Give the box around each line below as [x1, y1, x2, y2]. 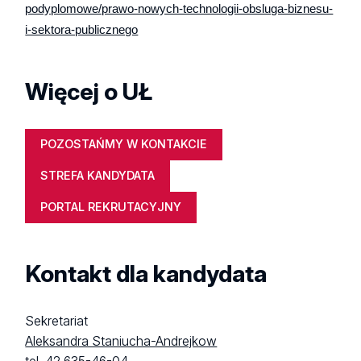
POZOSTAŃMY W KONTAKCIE [40, 137, 208, 151]
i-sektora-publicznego [25, 23, 139, 37]
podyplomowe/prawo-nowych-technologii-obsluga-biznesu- [25, 2, 334, 16]
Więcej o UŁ [25, 77, 153, 106]
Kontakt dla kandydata [25, 259, 268, 288]
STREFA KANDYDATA [40, 168, 156, 183]
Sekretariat [25, 313, 89, 330]
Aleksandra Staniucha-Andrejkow [25, 334, 218, 350]
